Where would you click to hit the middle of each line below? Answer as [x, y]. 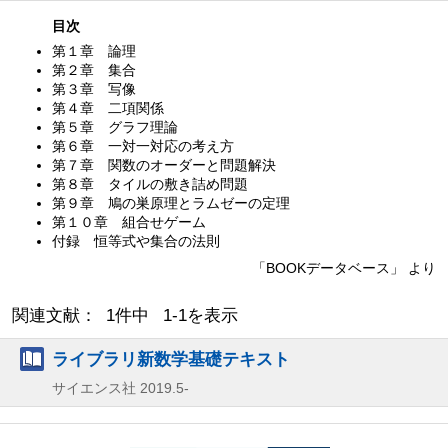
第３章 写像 [94, 88]
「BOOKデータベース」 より [344, 267]
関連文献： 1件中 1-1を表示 [125, 315]
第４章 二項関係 [108, 107]
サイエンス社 [94, 387]
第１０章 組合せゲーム [129, 221]
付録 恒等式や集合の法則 [136, 240]
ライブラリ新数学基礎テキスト [171, 358]
